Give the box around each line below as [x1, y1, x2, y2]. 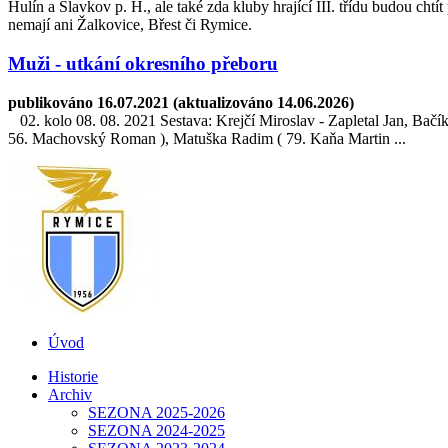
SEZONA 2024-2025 [88, 421, 225, 439]
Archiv [48, 385, 92, 403]
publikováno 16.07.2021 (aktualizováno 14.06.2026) [8, 93, 354, 111]
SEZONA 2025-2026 [88, 403, 225, 421]
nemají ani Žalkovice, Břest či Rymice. [8, 16, 252, 34]
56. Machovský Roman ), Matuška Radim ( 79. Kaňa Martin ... [8, 129, 406, 147]
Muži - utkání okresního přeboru [8, 53, 278, 75]
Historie [48, 367, 98, 385]
